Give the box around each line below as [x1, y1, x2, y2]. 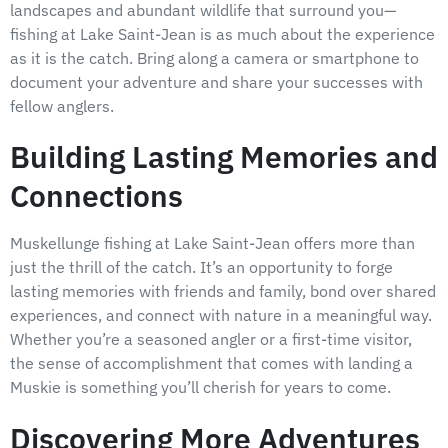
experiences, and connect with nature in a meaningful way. [10, 305, 432, 326]
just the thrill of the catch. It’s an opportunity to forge [10, 257, 393, 278]
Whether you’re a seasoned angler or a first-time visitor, [10, 329, 412, 350]
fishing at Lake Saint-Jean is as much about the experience [10, 24, 435, 45]
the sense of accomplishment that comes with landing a [10, 353, 413, 374]
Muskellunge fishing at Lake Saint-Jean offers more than [10, 233, 415, 254]
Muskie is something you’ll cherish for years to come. [10, 377, 391, 398]
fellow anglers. [10, 96, 114, 117]
